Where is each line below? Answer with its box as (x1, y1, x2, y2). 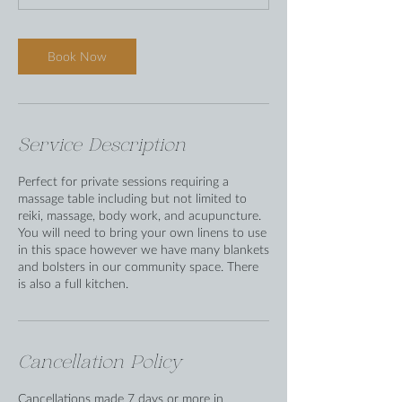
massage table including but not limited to (18, 190, 247, 206)
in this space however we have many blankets (18, 241, 269, 258)
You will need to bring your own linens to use (18, 224, 267, 240)
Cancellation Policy (18, 354, 181, 372)
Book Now (48, 48, 107, 65)
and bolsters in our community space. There (18, 258, 258, 275)
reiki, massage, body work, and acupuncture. (18, 207, 261, 223)
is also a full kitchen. (18, 275, 128, 292)
